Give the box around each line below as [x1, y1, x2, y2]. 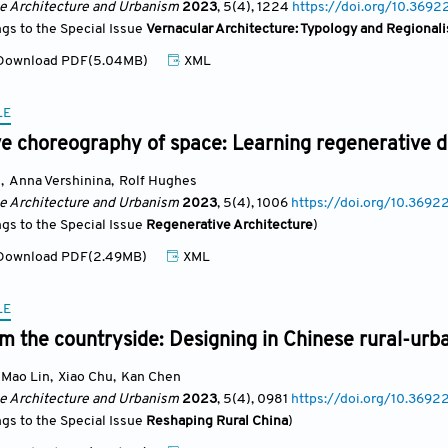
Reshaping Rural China [146, 414, 288, 429]
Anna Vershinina [9, 174, 111, 189]
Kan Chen [121, 370, 181, 385]
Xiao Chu [58, 370, 113, 385]
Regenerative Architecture [146, 218, 313, 233]
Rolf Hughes [119, 174, 197, 189]
